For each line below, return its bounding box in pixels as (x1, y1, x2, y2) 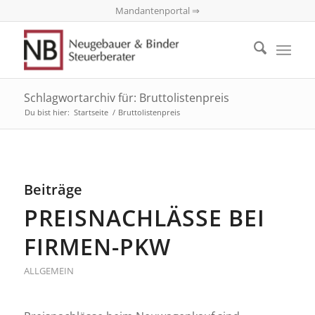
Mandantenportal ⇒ (115, 4, 200, 17)
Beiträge (23, 180, 82, 199)
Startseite (73, 107, 108, 117)
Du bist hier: (24, 107, 70, 117)
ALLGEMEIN (23, 264, 74, 277)
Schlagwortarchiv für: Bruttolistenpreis (23, 90, 229, 105)
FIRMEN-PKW (23, 231, 171, 262)
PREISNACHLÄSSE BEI (23, 202, 265, 233)
